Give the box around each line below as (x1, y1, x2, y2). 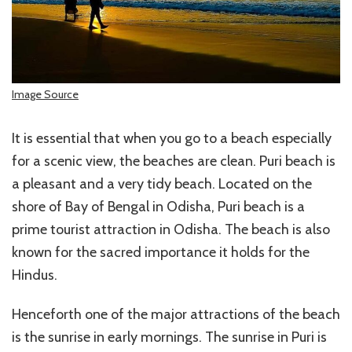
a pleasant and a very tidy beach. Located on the (12, 174, 312, 192)
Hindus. (12, 266, 57, 284)
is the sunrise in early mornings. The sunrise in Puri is (12, 328, 327, 346)
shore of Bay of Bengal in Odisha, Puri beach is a (12, 197, 305, 215)
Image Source (12, 86, 79, 101)
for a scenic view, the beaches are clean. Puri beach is (12, 152, 335, 170)
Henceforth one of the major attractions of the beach (12, 305, 340, 323)
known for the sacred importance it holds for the (12, 243, 310, 261)
